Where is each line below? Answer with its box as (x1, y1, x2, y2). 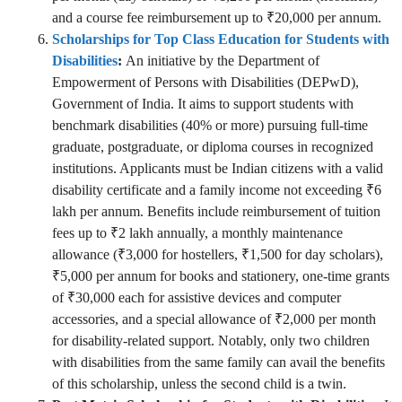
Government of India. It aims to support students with (52, 96, 354, 112)
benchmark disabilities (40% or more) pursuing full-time (52, 118, 368, 134)
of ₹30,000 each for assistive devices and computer (52, 290, 341, 306)
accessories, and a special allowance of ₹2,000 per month (52, 311, 376, 328)
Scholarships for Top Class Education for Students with (52, 31, 389, 48)
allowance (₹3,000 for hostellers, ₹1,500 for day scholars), (52, 247, 383, 263)
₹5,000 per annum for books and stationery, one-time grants (52, 268, 389, 284)
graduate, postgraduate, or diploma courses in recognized (52, 139, 373, 155)
